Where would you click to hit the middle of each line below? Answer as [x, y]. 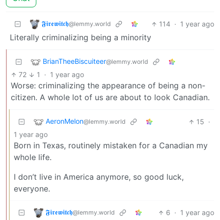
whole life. [33, 157]
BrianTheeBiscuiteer [74, 61]
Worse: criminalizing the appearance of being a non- [108, 86]
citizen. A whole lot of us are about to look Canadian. [110, 97]
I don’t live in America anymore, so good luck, [99, 177]
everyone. [32, 189]
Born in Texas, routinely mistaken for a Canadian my [111, 146]
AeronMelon [65, 121]
